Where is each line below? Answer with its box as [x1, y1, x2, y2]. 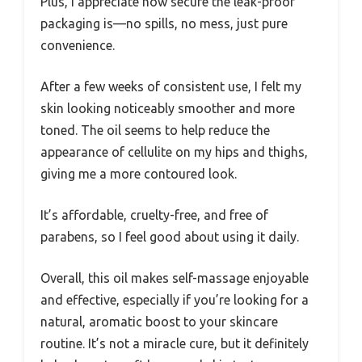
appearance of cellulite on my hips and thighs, [40, 145, 308, 160]
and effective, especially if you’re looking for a [40, 293, 309, 308]
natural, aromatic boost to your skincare [40, 314, 278, 330]
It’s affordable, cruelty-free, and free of [40, 208, 268, 223]
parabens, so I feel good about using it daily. [40, 229, 299, 245]
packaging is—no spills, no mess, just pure [40, 16, 288, 32]
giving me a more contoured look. [40, 166, 237, 182]
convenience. [40, 38, 115, 53]
